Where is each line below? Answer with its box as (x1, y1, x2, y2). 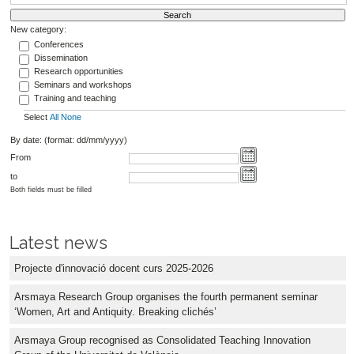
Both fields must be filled (9, 185, 92, 194)
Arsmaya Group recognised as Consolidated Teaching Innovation (14, 333, 311, 346)
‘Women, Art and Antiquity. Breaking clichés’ (14, 305, 217, 318)
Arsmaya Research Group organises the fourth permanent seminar (14, 290, 318, 303)
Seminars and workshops (33, 80, 132, 90)
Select (23, 112, 50, 122)
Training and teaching (33, 93, 116, 104)
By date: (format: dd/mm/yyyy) (9, 134, 127, 145)
